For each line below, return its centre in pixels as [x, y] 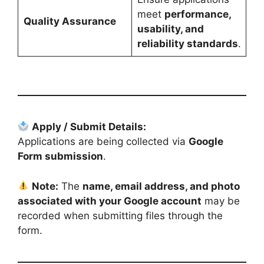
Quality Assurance [70, 21]
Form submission [60, 156]
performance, [197, 14]
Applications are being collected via [103, 141]
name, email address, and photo [161, 186]
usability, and [170, 29]
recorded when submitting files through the [120, 215]
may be [221, 201]
